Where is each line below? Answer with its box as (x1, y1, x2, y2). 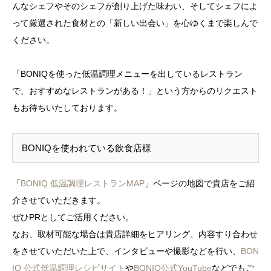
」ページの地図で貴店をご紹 (145, 178, 255, 188)
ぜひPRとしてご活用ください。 (12, 212, 134, 222)
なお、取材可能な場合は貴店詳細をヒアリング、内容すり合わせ (12, 229, 258, 239)
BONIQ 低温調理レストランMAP (21, 178, 145, 188)
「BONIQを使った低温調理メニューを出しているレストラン (12, 68, 243, 79)
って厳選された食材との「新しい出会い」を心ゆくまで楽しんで (12, 18, 258, 28)
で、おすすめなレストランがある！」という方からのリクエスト (12, 85, 258, 96)
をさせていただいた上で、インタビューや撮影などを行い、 (12, 246, 241, 256)
